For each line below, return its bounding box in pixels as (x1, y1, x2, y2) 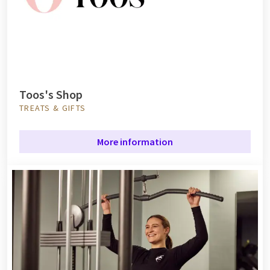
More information (97, 136, 173, 148)
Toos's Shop (19, 87, 83, 102)
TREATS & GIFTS (19, 102, 86, 114)
